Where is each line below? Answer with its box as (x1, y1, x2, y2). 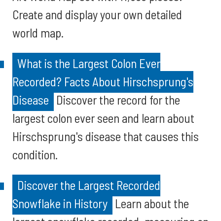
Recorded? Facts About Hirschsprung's (12, 74, 193, 89)
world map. (12, 25, 64, 40)
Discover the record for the (54, 92, 180, 107)
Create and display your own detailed (12, 7, 182, 22)
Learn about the (112, 196, 189, 211)
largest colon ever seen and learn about (12, 110, 194, 125)
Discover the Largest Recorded (17, 178, 160, 192)
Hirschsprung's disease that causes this (12, 129, 199, 144)
